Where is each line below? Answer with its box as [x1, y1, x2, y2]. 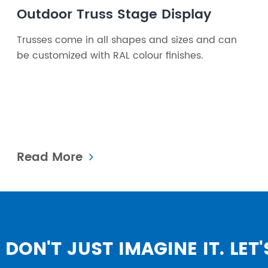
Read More [16, 147, 86, 167]
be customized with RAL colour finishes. [16, 47, 203, 63]
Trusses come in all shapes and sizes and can [16, 32, 237, 48]
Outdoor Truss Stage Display [16, 3, 211, 26]
